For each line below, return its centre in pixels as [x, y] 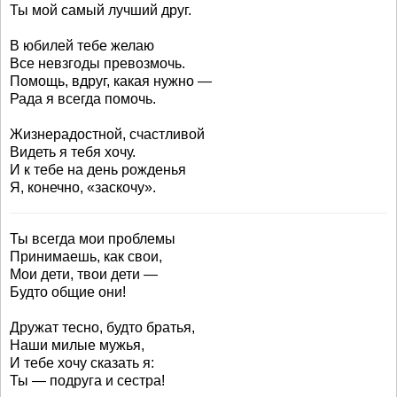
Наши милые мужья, [77, 345]
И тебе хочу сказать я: [82, 363]
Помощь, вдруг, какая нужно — [111, 81]
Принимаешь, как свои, [86, 257]
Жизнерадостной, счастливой [107, 134]
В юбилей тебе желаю [82, 46]
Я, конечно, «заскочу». [83, 187]
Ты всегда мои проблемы [93, 239]
